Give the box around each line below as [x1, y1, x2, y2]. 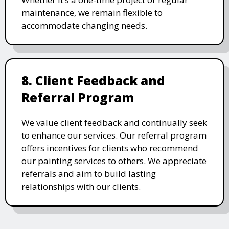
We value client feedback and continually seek [21, 117, 207, 129]
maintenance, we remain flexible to [21, 7, 163, 19]
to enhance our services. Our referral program [21, 129, 207, 142]
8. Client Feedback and [21, 72, 165, 89]
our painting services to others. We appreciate [21, 155, 207, 167]
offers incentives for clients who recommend [21, 142, 198, 154]
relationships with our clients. [21, 180, 141, 193]
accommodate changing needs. [21, 19, 147, 32]
